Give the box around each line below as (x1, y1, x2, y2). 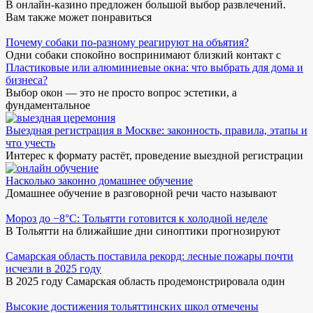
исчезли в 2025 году (6, 262, 101, 275)
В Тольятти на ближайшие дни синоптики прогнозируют (6, 224, 280, 237)
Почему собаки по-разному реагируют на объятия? (6, 36, 249, 48)
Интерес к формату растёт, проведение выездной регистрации (6, 149, 303, 161)
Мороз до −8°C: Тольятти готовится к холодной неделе (6, 212, 268, 224)
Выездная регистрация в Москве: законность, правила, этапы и (6, 124, 307, 136)
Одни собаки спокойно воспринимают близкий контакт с (6, 48, 281, 61)
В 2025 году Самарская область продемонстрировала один (6, 275, 285, 287)
